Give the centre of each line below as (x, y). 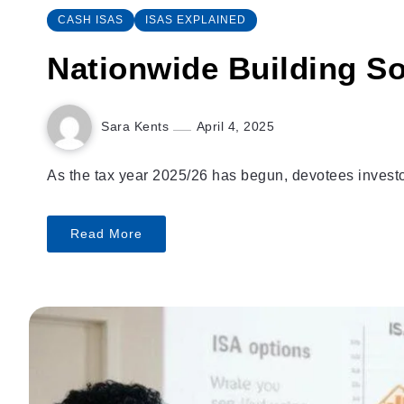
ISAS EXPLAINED (196, 19)
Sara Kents (137, 127)
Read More (106, 233)
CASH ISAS (91, 19)
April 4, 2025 (235, 127)
